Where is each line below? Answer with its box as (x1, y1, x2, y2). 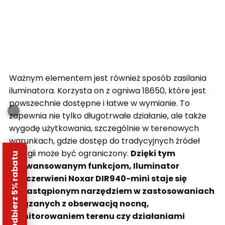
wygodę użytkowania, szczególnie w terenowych (9, 123, 199, 135)
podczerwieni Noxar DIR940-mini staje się (9, 173, 187, 185)
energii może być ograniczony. (9, 148, 131, 160)
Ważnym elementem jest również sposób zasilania (9, 72, 206, 84)
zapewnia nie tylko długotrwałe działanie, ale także (9, 110, 206, 122)
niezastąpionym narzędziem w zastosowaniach (9, 185, 214, 197)
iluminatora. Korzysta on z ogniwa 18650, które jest (9, 85, 206, 97)
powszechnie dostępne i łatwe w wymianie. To (9, 97, 190, 109)
